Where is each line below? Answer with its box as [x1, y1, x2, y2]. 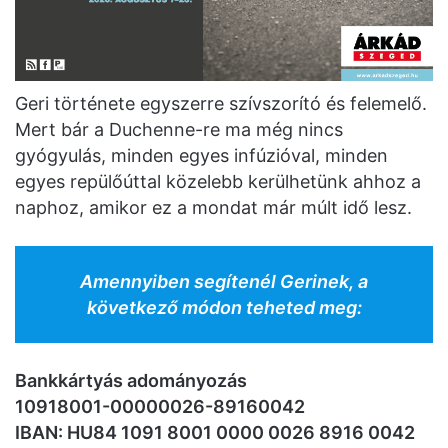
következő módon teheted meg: [86, 296, 362, 318]
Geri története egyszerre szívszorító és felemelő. [15, 93, 427, 115]
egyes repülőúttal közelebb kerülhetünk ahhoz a [15, 171, 421, 193]
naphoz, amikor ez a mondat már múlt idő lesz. [15, 197, 412, 219]
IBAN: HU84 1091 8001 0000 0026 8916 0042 [15, 422, 415, 444]
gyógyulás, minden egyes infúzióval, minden [15, 145, 388, 167]
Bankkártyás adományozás [15, 370, 247, 392]
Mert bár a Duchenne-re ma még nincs [15, 119, 343, 141]
